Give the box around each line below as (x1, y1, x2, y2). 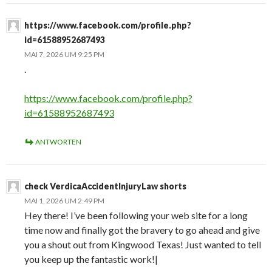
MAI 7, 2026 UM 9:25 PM (24, 50, 104, 59)
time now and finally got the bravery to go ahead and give (24, 224, 260, 236)
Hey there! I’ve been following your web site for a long (24, 209, 248, 222)
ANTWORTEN (35, 137, 81, 147)
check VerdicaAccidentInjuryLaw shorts (24, 181, 186, 192)
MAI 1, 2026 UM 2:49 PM (24, 196, 104, 206)
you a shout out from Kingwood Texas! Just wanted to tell (24, 239, 261, 251)
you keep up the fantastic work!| (24, 253, 158, 265)
